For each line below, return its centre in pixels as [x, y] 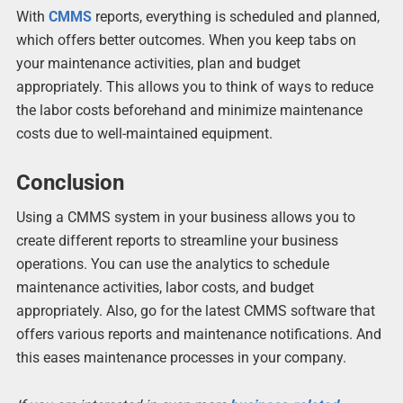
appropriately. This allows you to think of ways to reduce [194, 87]
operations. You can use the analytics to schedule [172, 264]
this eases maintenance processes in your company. [181, 357]
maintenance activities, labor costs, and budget [165, 287]
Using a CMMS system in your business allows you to [185, 217]
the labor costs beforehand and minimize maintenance [189, 111]
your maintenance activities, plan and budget [158, 64]
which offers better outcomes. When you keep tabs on [186, 40]
